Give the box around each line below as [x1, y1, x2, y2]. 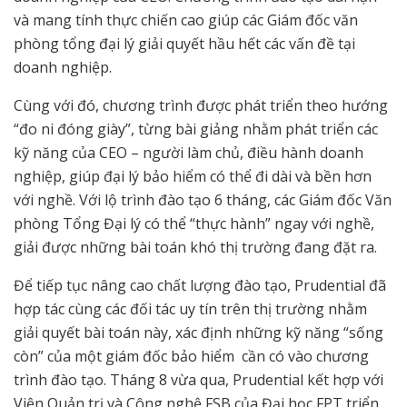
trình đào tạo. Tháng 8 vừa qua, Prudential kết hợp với [14, 370, 383, 391]
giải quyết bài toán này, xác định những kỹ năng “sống [14, 323, 383, 343]
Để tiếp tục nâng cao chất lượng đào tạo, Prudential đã [14, 275, 386, 296]
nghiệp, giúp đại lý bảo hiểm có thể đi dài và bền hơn [14, 166, 372, 187]
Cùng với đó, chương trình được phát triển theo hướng [14, 95, 388, 116]
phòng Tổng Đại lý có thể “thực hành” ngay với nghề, [14, 213, 374, 234]
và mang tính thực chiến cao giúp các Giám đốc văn [14, 10, 358, 31]
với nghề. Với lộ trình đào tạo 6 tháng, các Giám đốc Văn [14, 190, 392, 211]
